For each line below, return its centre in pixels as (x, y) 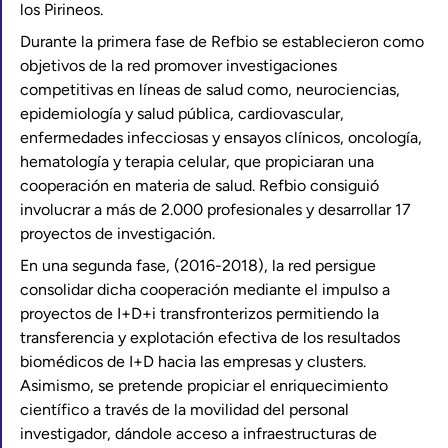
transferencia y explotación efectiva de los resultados (210, 337)
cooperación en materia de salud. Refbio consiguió (199, 185)
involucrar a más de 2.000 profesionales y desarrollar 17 (215, 209)
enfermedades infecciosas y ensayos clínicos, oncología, (221, 137)
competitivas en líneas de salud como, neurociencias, (210, 89)
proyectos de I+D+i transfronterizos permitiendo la (199, 313)
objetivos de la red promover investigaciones (178, 65)
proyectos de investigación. (117, 233)
